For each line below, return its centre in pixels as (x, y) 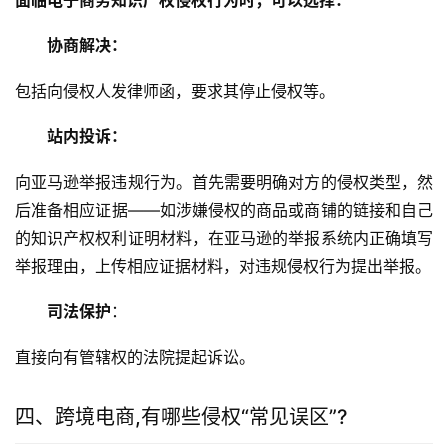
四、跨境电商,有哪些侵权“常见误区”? (181, 417)
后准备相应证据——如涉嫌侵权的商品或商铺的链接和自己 (224, 210)
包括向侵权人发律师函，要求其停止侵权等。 (175, 91)
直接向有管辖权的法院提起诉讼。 (135, 357)
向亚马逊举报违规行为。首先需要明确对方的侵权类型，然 (224, 182)
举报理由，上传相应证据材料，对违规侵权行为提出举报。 (223, 266)
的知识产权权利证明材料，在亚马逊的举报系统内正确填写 (224, 238)
